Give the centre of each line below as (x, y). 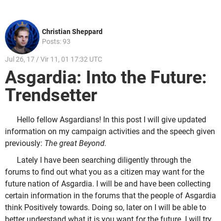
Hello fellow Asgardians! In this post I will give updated (111, 120)
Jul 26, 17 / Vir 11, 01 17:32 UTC (54, 59)
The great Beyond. (76, 144)
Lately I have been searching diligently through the (104, 160)
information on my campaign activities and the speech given (110, 132)
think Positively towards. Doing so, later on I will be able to (106, 207)
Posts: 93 (56, 41)
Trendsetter (55, 95)
